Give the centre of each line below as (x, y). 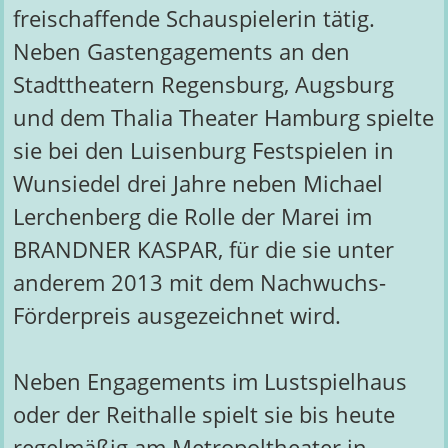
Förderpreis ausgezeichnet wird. (176, 315)
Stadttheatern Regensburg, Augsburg (203, 84)
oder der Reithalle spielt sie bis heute (203, 415)
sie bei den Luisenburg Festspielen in (203, 150)
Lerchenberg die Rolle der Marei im (192, 216)
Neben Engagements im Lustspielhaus (209, 382)
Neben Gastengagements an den (181, 51)
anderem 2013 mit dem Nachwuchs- (199, 282)
